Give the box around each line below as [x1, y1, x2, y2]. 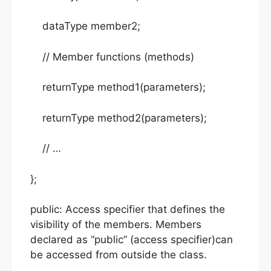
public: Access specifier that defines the [30, 203, 225, 216]
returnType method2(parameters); [30, 111, 207, 124]
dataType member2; [30, 20, 140, 33]
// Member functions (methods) [30, 50, 194, 63]
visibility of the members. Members [30, 218, 201, 231]
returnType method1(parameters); [30, 81, 206, 94]
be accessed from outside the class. [30, 249, 207, 261]
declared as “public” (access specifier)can [30, 233, 233, 246]
